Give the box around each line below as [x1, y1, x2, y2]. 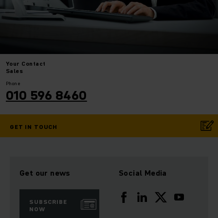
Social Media [119, 167, 167, 178]
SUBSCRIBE [29, 197, 67, 206]
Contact [21, 59, 46, 68]
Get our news [19, 167, 71, 178]
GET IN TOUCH [10, 122, 58, 131]
